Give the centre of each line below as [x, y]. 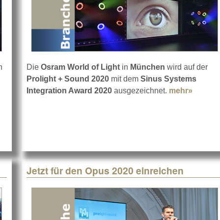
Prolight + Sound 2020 [68, 79]
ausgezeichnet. [140, 91]
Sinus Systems [167, 79]
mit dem [124, 79]
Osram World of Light [80, 67]
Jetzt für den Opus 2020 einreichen [105, 171]
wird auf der [186, 67]
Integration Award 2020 [69, 91]
